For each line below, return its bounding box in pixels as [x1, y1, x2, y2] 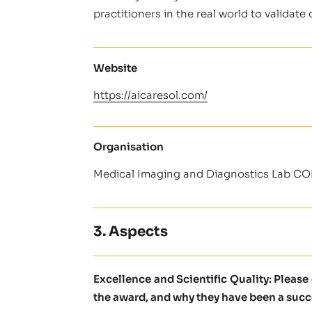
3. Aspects [93, 222, 169, 240]
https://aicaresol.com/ [93, 88, 208, 102]
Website [93, 61, 138, 75]
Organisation [93, 139, 164, 153]
